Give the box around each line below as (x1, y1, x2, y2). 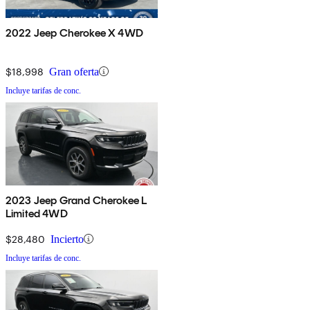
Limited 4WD (6, 206, 68, 220)
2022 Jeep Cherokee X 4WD (6, 26, 143, 39)
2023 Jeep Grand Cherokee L (6, 193, 147, 207)
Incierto (51, 232, 84, 245)
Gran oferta (49, 65, 99, 77)
